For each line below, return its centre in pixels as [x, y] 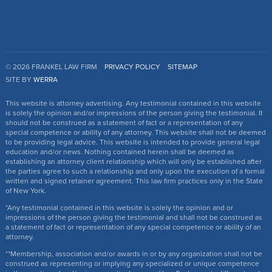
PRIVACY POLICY [132, 67]
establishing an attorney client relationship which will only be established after [133, 162]
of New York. [25, 191]
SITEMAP [182, 67]
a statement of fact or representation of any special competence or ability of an [133, 227]
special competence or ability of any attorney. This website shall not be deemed [135, 133]
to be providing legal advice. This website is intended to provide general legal [132, 142]
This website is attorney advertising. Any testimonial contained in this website [133, 104]
